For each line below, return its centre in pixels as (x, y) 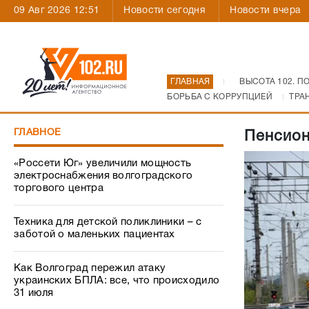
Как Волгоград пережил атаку (90, 268)
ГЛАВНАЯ (190, 82)
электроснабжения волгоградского (103, 176)
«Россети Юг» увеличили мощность (103, 163)
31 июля (34, 293)
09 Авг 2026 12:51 (57, 11)
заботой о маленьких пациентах (94, 235)
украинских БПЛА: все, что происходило (117, 281)
